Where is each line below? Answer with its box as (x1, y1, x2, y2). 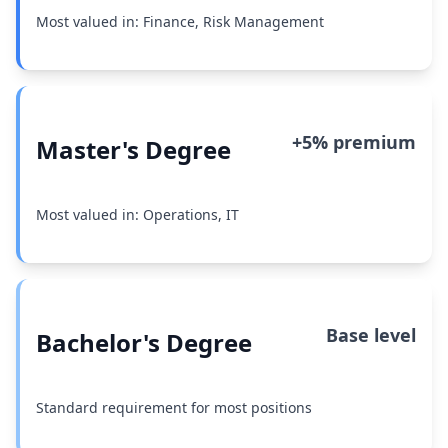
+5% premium (292, 130, 416, 154)
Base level (326, 323, 416, 347)
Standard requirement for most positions (36, 398, 312, 417)
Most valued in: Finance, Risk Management (36, 12, 324, 31)
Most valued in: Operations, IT (36, 205, 239, 224)
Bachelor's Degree (36, 326, 252, 359)
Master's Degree (36, 133, 231, 166)
